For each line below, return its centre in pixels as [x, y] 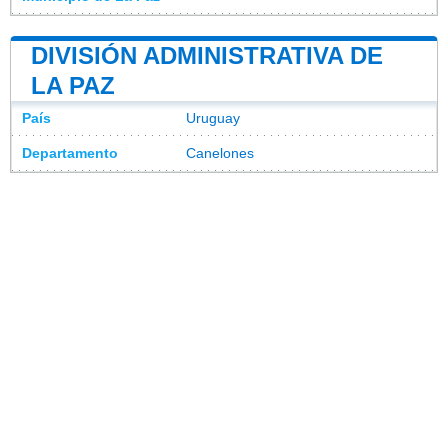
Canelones [220, 153]
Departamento [70, 153]
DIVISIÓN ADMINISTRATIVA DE [207, 55]
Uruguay [213, 118]
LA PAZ [73, 85]
